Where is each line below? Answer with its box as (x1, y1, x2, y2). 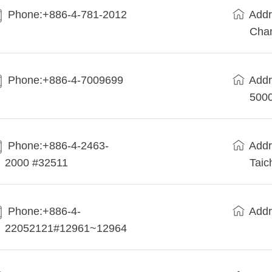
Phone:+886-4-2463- (8, 140, 109, 152)
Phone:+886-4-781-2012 (8, 8, 127, 21)
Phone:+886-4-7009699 (8, 74, 124, 87)
